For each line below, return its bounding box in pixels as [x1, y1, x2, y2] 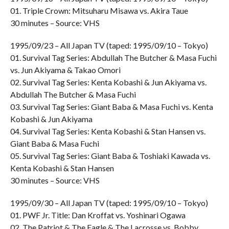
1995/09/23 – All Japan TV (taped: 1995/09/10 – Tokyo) [10, 40, 208, 50]
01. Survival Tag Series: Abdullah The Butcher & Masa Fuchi [10, 53, 217, 62]
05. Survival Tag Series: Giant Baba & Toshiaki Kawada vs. [10, 151, 210, 161]
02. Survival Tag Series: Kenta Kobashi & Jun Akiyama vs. [10, 77, 207, 87]
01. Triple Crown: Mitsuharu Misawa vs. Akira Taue [10, 6, 188, 15]
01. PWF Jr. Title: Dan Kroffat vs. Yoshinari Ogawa [10, 210, 186, 220]
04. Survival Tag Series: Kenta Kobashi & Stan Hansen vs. [10, 126, 205, 136]
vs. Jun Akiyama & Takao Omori [10, 65, 121, 75]
